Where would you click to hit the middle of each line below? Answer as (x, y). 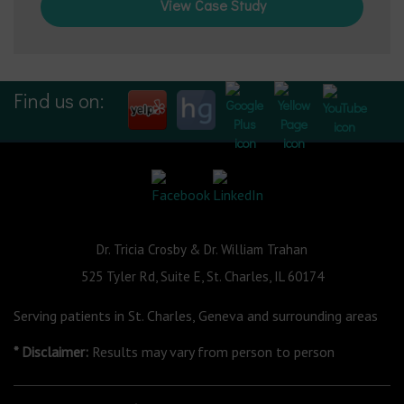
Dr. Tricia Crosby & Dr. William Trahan (202, 249)
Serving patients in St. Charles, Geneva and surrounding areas (196, 316)
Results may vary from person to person (211, 352)
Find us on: (59, 101)
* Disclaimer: (51, 352)
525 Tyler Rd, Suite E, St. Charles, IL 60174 (202, 276)
